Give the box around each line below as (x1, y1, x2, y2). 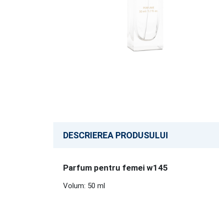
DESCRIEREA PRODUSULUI (63, 130, 168, 140)
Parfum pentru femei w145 (63, 163, 168, 173)
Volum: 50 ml (63, 181, 105, 190)
